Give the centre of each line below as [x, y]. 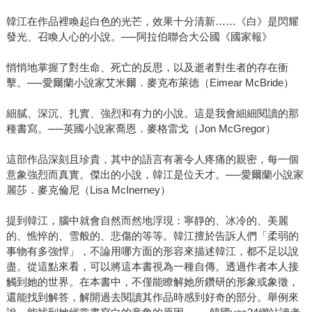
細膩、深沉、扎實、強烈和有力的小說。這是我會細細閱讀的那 [152, 113]
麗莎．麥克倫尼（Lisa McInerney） [88, 189]
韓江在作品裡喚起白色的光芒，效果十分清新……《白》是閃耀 [152, 21]
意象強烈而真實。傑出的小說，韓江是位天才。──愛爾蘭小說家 [155, 174]
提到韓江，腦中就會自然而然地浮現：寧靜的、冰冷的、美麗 [147, 220]
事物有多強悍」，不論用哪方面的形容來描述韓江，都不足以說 [152, 251]
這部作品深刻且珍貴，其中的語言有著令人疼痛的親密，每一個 [152, 159]
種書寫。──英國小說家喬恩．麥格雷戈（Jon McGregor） [141, 128]
